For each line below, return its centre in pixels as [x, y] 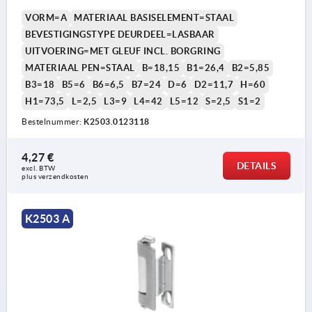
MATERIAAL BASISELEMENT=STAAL [154, 18]
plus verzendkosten [55, 177]
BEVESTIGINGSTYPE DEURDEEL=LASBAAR [120, 35]
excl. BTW [39, 169]
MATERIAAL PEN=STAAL [80, 68]
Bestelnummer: [53, 122]
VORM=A [46, 18]
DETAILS [256, 166]
